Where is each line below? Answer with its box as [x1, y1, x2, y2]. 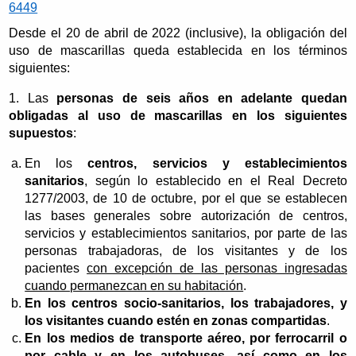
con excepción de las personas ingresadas [87, 261, 347, 276]
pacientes [25, 261, 87, 276]
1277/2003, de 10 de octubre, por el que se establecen [25, 192, 347, 206]
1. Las [9, 91, 57, 106]
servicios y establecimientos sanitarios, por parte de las [25, 226, 347, 241]
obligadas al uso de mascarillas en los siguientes [9, 109, 347, 123]
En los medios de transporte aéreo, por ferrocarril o [25, 331, 347, 346]
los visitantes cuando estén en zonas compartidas [25, 314, 327, 328]
